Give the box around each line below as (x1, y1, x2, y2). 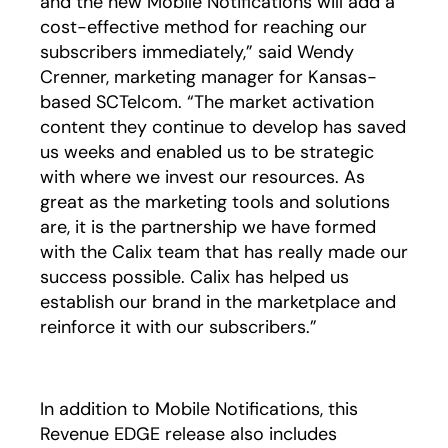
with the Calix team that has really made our (40, 240, 408, 264)
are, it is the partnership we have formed (40, 215, 376, 239)
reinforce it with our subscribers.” (40, 315, 317, 339)
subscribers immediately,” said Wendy (40, 40, 354, 64)
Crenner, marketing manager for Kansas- (40, 65, 377, 89)
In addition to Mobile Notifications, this (40, 397, 358, 421)
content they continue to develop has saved (40, 115, 406, 139)
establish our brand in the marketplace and (40, 290, 396, 314)
